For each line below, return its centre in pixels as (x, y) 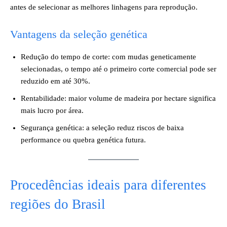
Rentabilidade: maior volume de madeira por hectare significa (118, 98)
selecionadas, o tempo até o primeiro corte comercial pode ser (119, 69)
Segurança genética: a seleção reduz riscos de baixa (102, 128)
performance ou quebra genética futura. (83, 140)
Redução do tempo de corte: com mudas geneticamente (108, 57)
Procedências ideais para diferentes (108, 185)
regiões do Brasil (58, 204)
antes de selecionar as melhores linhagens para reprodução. (104, 7)
